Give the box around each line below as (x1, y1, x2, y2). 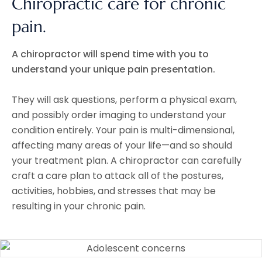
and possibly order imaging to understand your (12, 108, 226, 122)
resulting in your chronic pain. (12, 199, 146, 213)
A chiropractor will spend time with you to (12, 47, 209, 61)
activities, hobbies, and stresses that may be (12, 184, 216, 198)
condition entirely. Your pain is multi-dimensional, (12, 123, 235, 137)
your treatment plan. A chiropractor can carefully (12, 154, 242, 168)
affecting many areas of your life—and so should (12, 139, 232, 153)
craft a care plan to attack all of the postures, (12, 169, 223, 183)
